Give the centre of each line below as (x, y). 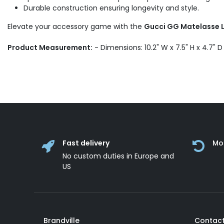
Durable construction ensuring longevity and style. (111, 8)
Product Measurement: (50, 47)
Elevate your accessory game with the (76, 26)
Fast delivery (86, 143)
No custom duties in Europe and (118, 156)
